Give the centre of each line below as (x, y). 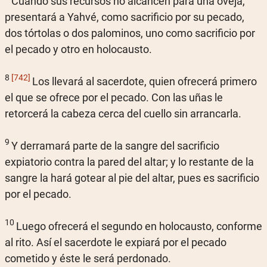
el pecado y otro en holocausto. (78, 49)
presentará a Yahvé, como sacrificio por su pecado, (125, 17)
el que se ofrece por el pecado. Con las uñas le (114, 97)
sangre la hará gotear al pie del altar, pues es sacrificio (132, 178)
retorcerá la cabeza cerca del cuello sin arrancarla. (123, 113)
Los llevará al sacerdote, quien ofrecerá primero (145, 81)
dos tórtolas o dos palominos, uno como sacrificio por (130, 33)
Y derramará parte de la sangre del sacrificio (115, 145)
